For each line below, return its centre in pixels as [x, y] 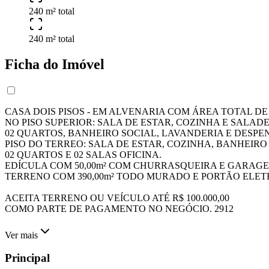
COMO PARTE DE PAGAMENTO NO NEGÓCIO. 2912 [119, 208]
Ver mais [21, 235]
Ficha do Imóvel [55, 64]
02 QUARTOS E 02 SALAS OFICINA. [83, 154]
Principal [27, 258]
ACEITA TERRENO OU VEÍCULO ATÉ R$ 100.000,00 [117, 198]
